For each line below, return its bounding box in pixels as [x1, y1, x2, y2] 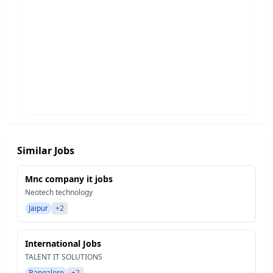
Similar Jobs [17, 144, 74, 157]
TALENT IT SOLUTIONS [25, 252, 102, 262]
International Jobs [25, 238, 101, 249]
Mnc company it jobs [25, 173, 113, 185]
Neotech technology [25, 187, 93, 197]
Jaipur [29, 203, 48, 213]
